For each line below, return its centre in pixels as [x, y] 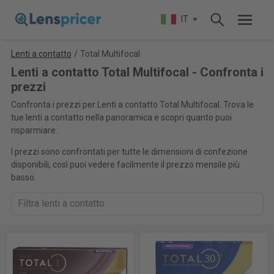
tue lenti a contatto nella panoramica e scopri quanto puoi [121, 117]
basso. [23, 177]
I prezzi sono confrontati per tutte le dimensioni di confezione [129, 152]
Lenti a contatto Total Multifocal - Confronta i [137, 72]
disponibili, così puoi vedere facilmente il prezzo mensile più [125, 165]
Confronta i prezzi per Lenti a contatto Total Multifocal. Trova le [132, 105]
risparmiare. [34, 130]
